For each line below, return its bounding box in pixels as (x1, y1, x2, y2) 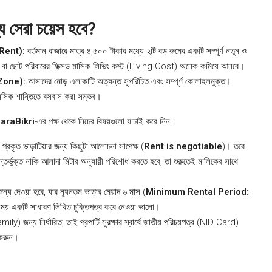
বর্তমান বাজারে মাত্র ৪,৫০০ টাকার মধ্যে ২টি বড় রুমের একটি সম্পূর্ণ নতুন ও (25, 46, 246, 56)
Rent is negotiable (144, 141, 222, 152)
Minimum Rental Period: (146, 186, 249, 197)
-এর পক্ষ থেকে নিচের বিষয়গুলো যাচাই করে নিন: (35, 116, 172, 127)
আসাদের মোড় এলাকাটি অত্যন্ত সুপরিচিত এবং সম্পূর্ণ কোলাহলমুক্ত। (25, 76, 231, 87)
